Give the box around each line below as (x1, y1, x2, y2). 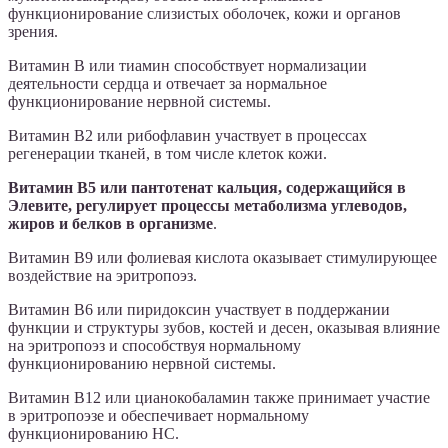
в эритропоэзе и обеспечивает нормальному (8, 406, 309, 424)
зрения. (8, 22, 58, 40)
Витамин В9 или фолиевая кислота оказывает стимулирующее (8, 248, 437, 266)
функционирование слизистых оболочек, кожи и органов (8, 4, 401, 22)
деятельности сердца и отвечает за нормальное (8, 74, 327, 92)
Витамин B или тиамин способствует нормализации (8, 56, 367, 74)
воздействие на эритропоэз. (8, 266, 197, 284)
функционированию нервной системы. (8, 354, 276, 372)
